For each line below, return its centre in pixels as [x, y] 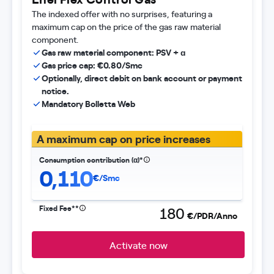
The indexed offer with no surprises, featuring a [122, 13]
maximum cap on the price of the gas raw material [126, 26]
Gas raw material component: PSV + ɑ [114, 52]
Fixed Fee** [59, 208]
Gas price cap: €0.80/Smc [92, 65]
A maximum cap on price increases [124, 139]
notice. [55, 91]
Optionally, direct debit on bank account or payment [142, 78]
